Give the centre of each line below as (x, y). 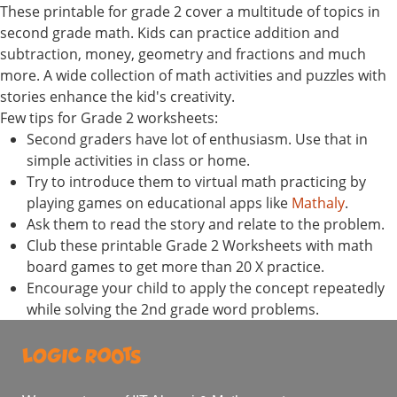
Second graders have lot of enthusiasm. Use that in (197, 140)
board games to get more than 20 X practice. (175, 267)
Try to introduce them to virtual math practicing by (196, 182)
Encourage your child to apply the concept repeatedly (206, 288)
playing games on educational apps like (159, 203)
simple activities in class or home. (138, 161)
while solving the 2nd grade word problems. (173, 310)
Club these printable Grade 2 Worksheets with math (200, 246)
